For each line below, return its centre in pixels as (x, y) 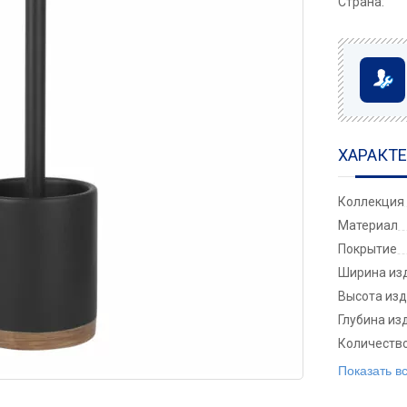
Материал (368, 225)
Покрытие (368, 249)
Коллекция (372, 202)
